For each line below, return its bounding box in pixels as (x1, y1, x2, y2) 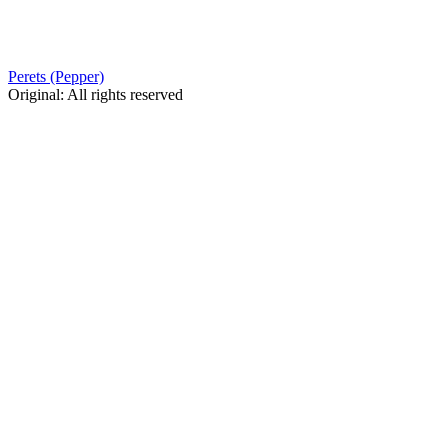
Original (8, 85, 60, 103)
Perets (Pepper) (8, 67, 104, 85)
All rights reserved (67, 85, 183, 103)
